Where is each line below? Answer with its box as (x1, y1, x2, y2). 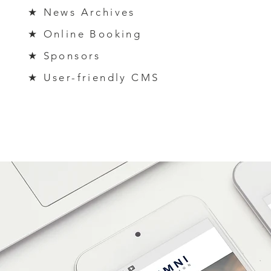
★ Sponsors (27, 50, 101, 62)
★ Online (27, 28, 85, 40)
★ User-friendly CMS (27, 71, 160, 83)
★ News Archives (27, 6, 135, 18)
